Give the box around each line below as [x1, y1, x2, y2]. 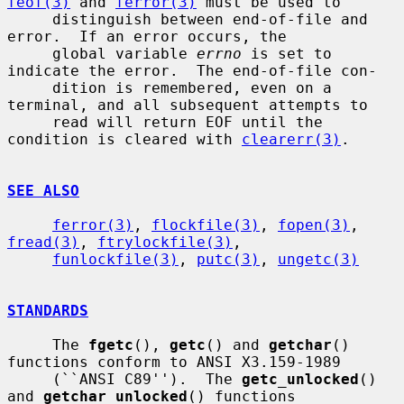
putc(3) [197, 250, 260, 268]
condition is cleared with [7, 130, 242, 148]
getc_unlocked [242, 370, 359, 388]
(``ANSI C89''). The [52, 370, 242, 388]
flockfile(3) [151, 216, 260, 234]
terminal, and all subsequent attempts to [7, 96, 368, 114]
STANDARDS [7, 301, 88, 319]
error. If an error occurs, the [7, 27, 287, 45]
